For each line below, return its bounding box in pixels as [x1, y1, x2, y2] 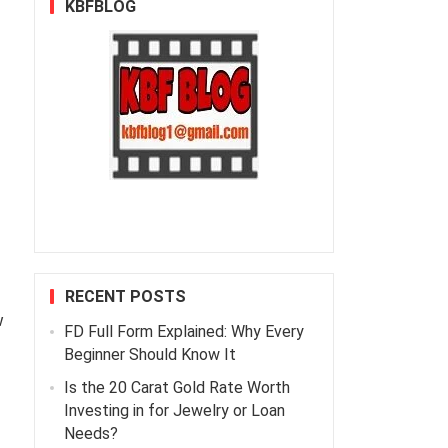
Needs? [63, 424, 118, 444]
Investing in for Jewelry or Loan [63, 401, 285, 421]
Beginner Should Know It [63, 345, 236, 365]
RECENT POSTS [64, 287, 186, 307]
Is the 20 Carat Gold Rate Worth [63, 378, 290, 398]
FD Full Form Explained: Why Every [63, 322, 304, 342]
